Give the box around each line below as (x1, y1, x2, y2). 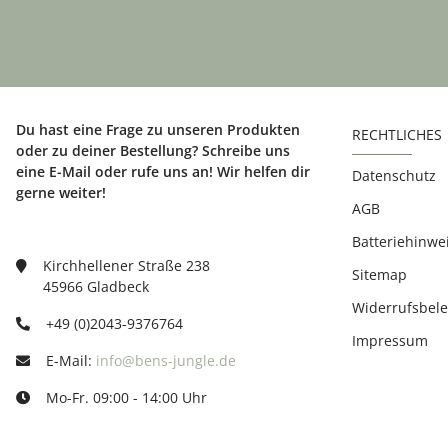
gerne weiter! (16, 183, 106, 202)
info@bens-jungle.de (96, 351, 236, 370)
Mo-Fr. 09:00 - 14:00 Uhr (46, 388, 207, 407)
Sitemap (352, 265, 407, 284)
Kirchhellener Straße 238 (43, 256, 210, 275)
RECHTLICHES (352, 125, 442, 144)
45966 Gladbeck (43, 277, 149, 296)
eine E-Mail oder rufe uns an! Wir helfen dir (16, 162, 310, 181)
